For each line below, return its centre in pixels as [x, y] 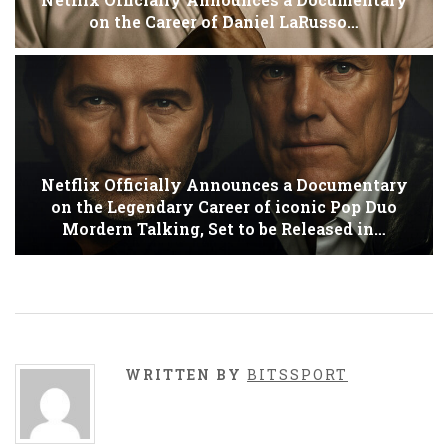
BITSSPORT [297, 374]
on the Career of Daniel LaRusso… [224, 22]
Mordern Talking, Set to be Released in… [224, 229]
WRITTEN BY [186, 374]
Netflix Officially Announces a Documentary [224, 185]
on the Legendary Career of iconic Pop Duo [224, 207]
